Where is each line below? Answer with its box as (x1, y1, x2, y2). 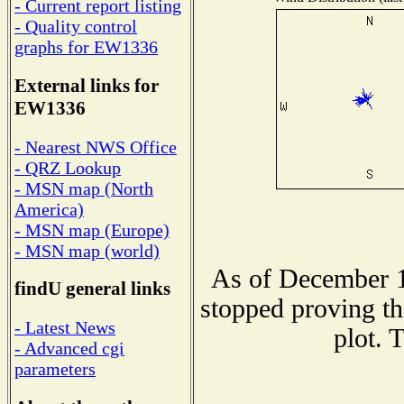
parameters (14, 359, 96, 380)
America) (14, 198, 84, 219)
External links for (14, 75, 159, 97)
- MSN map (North (14, 178, 153, 198)
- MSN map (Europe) (14, 219, 170, 240)
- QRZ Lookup (14, 157, 121, 178)
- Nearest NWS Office (14, 136, 177, 157)
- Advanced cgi (14, 338, 124, 359)
